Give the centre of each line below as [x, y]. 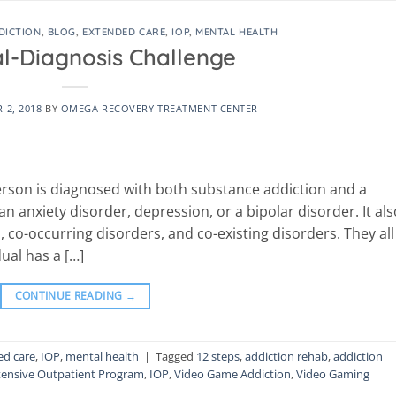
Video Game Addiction [232, 374]
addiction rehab [286, 357]
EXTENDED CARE [124, 32]
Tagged [176, 357]
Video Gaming [333, 374]
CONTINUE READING [70, 295]
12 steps [218, 357]
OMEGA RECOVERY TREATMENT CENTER [160, 108]
